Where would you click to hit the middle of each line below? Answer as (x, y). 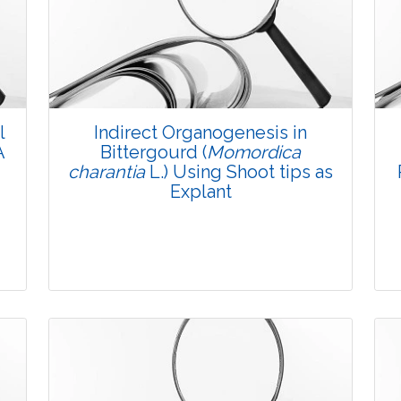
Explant (200, 192)
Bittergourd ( (154, 153)
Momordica (254, 153)
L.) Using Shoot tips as (239, 172)
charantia (107, 172)
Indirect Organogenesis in (200, 133)
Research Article (200, 367)
